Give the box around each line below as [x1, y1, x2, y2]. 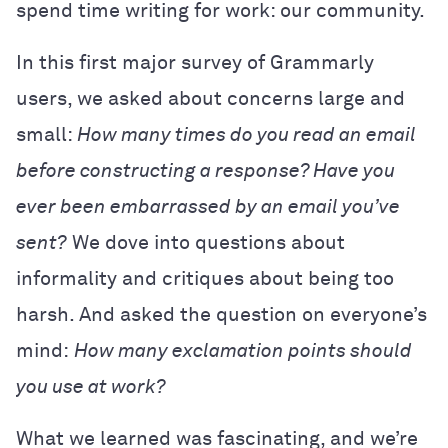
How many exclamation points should [74, 340, 412, 361]
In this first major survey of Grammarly [16, 52, 374, 73]
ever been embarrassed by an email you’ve [16, 196, 400, 217]
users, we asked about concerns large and [16, 88, 405, 109]
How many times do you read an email [77, 124, 416, 145]
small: [16, 124, 77, 145]
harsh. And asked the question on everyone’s [16, 304, 427, 325]
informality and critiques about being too [16, 268, 394, 289]
